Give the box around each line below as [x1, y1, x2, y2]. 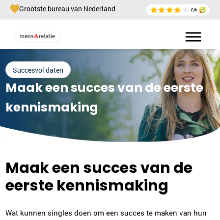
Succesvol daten [13, 65, 64, 75]
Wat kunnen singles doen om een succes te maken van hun [5, 208, 207, 218]
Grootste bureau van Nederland [19, 4, 115, 13]
